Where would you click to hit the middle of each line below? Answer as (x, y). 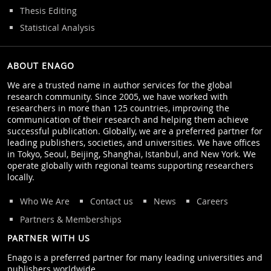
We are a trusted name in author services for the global (120, 85)
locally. (21, 177)
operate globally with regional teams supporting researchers (130, 165)
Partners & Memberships (70, 219)
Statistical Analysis (57, 27)
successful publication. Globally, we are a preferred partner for (135, 131)
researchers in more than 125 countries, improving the (118, 108)
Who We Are (44, 201)
